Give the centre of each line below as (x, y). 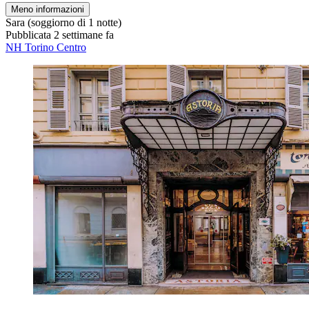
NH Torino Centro (46, 47)
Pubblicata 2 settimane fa (60, 34)
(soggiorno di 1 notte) (73, 22)
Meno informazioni (48, 9)
